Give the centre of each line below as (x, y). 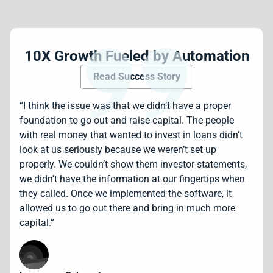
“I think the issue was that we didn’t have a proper (125, 105)
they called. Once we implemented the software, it (126, 193)
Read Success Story (136, 76)
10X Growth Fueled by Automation (136, 56)
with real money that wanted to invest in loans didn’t (131, 135)
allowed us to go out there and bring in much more (127, 208)
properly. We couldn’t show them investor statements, (133, 164)
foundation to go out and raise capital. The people (127, 120)
